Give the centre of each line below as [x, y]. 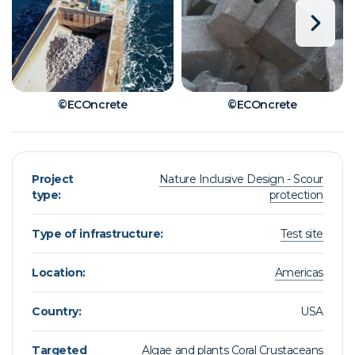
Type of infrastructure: [97, 234]
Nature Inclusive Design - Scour [241, 179]
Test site [302, 234]
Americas [299, 273]
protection [296, 195]
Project [53, 179]
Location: [59, 273]
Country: [57, 311]
